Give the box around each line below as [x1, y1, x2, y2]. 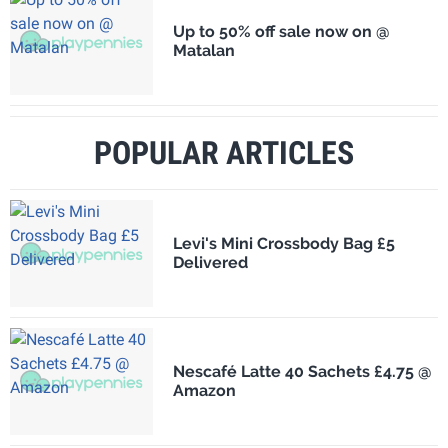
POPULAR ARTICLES [94, 133, 354, 172]
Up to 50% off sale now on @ [172, 22, 390, 42]
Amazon [172, 381, 236, 401]
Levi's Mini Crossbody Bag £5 [172, 234, 395, 254]
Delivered [172, 253, 248, 273]
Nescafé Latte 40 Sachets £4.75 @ [172, 362, 432, 382]
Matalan [172, 41, 235, 61]
